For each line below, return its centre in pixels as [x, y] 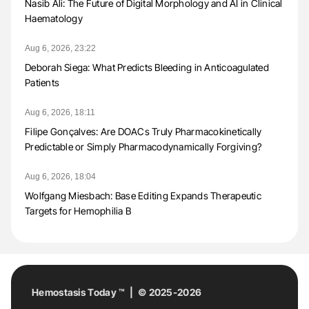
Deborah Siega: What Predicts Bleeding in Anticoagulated [147, 68]
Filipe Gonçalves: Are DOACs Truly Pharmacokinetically [143, 132]
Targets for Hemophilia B [78, 211]
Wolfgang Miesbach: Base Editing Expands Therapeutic [143, 196]
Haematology [54, 19]
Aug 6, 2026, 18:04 [60, 177]
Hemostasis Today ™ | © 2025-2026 [117, 292]
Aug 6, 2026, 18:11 [60, 113]
